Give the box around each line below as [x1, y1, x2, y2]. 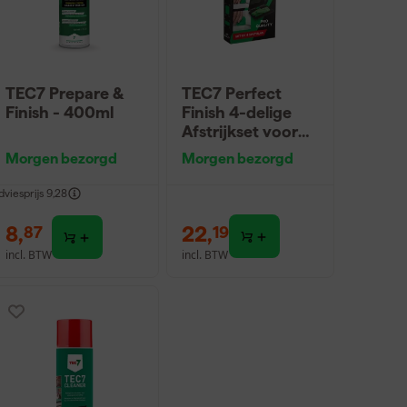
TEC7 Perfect [181, 84, 282, 102]
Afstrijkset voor [181, 123, 298, 140]
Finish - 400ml [5, 104, 114, 121]
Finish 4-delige [181, 104, 292, 121]
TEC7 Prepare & [5, 84, 125, 102]
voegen [181, 142, 239, 159]
